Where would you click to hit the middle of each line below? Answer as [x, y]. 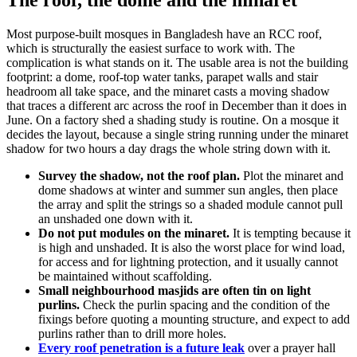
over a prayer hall [290, 347]
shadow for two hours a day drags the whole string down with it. [169, 148]
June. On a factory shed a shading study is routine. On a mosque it [173, 120]
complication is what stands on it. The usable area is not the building [177, 62]
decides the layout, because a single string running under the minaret [177, 134]
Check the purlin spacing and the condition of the [205, 304]
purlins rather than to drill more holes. [132, 333]
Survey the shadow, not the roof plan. [139, 175]
